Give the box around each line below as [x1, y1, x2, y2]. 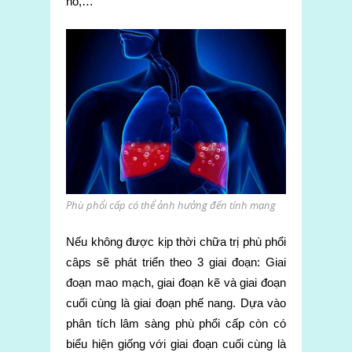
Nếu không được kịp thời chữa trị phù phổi [66, 235, 286, 249]
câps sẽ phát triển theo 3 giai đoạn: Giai [66, 255, 286, 269]
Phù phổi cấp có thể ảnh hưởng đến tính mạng [66, 198, 276, 213]
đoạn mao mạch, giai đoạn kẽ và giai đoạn [66, 276, 286, 290]
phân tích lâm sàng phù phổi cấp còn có [66, 317, 286, 331]
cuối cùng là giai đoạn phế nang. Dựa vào [66, 296, 286, 310]
